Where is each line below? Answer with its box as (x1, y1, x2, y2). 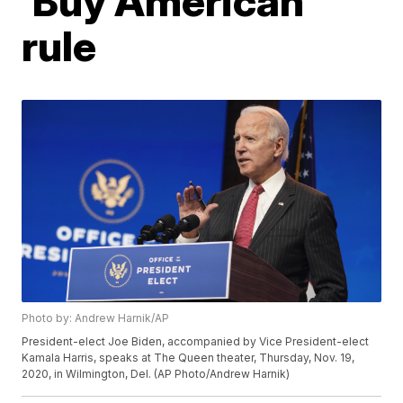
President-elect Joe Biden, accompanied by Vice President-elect (22, 334, 370, 348)
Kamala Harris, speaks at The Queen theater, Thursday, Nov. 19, (22, 350, 355, 364)
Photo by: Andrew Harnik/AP (22, 310, 170, 325)
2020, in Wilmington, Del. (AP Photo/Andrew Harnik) (22, 366, 291, 381)
